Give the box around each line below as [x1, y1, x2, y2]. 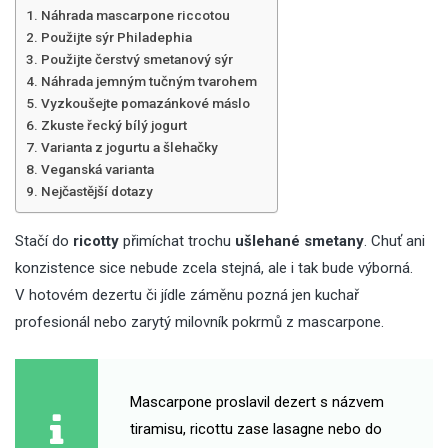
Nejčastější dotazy [40, 183, 153, 200]
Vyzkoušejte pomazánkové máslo [40, 95, 250, 112]
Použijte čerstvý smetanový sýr [40, 51, 233, 68]
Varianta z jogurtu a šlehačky [40, 139, 218, 156]
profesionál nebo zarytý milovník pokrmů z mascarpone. [15, 313, 384, 331]
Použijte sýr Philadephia [40, 29, 192, 46]
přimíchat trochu [119, 232, 235, 250]
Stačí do [15, 232, 73, 250]
